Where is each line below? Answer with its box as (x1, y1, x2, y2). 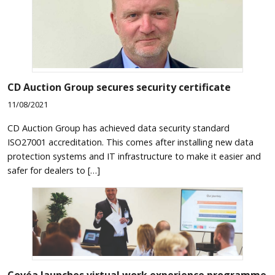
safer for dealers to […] (7, 164, 100, 176)
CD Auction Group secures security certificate (7, 80, 231, 94)
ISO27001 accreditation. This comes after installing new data (7, 136, 254, 148)
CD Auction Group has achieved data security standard (7, 122, 230, 134)
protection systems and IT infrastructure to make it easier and (7, 150, 261, 162)
